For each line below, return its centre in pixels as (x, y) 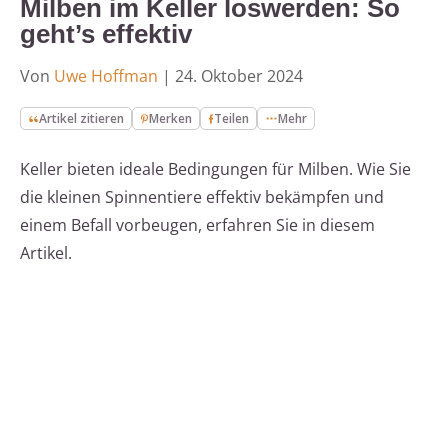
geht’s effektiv (106, 34)
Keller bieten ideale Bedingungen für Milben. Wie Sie (215, 169)
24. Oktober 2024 (239, 76)
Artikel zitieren (82, 119)
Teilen (232, 119)
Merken (171, 119)
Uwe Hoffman (106, 76)
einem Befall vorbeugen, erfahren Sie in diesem (197, 225)
